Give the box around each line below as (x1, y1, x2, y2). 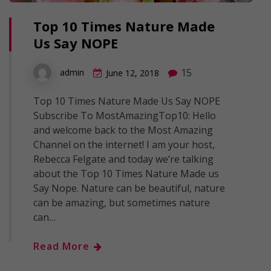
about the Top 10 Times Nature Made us (33, 167, 219, 181)
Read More (33, 240, 93, 253)
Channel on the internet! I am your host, (33, 138, 215, 152)
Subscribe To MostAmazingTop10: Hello (33, 109, 216, 123)
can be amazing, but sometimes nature (33, 196, 210, 210)
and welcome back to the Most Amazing (33, 123, 213, 137)
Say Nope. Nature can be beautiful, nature (33, 181, 225, 195)
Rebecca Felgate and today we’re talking (33, 152, 214, 166)
